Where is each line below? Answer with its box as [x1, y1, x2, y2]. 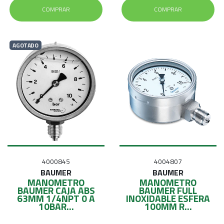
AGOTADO [12, 40, 38, 50]
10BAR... [38, 199, 74, 214]
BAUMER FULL [139, 183, 197, 198]
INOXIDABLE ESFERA [126, 191, 210, 206]
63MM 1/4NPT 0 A [17, 191, 95, 206]
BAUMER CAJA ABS [17, 183, 95, 198]
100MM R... [144, 199, 192, 214]
